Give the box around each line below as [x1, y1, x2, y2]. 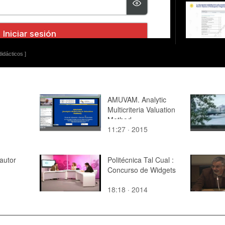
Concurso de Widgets [107, 164, 176, 175]
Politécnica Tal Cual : [107, 154, 174, 165]
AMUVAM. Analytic [107, 94, 166, 104]
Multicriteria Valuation [107, 104, 175, 115]
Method [107, 114, 132, 125]
